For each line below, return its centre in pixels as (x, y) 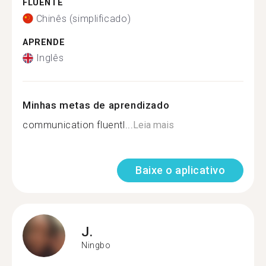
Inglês (50, 58)
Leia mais (154, 125)
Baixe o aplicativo (180, 170)
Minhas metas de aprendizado (96, 105)
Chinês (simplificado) (83, 18)
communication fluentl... (78, 125)
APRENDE (44, 42)
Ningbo (96, 245)
